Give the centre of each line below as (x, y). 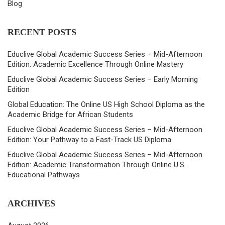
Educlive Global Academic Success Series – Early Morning (103, 80)
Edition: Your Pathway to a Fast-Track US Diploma (89, 140)
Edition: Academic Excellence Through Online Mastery (95, 65)
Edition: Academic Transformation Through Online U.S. (97, 165)
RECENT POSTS (42, 32)
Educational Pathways (44, 175)
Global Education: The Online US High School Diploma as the (106, 105)
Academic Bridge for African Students (70, 115)
